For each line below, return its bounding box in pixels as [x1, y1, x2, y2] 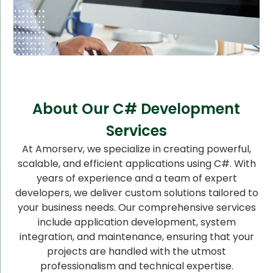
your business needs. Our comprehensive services [17, 200, 256, 214]
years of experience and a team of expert [36, 171, 237, 185]
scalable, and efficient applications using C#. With [17, 156, 256, 171]
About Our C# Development [32, 98, 241, 119]
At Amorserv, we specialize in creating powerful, [22, 141, 251, 156]
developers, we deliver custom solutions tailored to [15, 185, 258, 200]
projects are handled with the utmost [47, 244, 226, 258]
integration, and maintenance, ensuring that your [19, 229, 254, 244]
